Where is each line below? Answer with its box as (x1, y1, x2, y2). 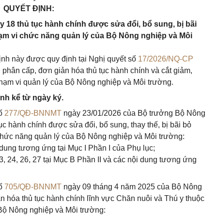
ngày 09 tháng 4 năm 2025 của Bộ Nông (62, 183, 202, 191)
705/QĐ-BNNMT (4, 183, 62, 191)
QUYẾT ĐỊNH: (3, 4, 54, 13)
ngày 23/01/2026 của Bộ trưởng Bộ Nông (62, 109, 205, 117)
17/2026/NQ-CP (138, 55, 193, 63)
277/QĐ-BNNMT (4, 109, 62, 117)
